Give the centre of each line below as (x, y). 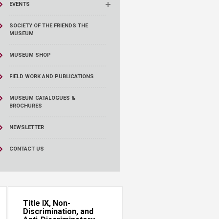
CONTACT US (26, 149)
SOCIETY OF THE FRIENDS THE (48, 26)
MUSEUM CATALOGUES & (42, 98)
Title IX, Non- (46, 203)
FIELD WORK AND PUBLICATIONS (51, 77)
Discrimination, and (58, 211)
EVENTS (19, 4)
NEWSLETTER (26, 127)
